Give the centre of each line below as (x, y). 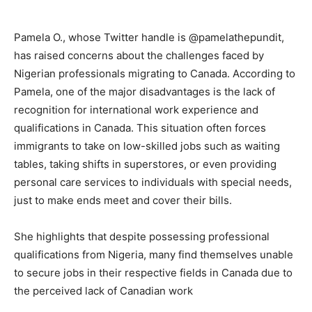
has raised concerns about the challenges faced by (139, 56)
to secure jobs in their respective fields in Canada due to (153, 273)
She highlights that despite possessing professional (142, 237)
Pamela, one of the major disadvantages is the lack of (145, 92)
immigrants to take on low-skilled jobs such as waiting (147, 146)
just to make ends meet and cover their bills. (123, 201)
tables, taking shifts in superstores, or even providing (145, 164)
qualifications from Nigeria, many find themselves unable (154, 255)
